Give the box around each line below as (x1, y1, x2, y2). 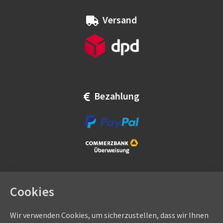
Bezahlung (94, 90, 139, 103)
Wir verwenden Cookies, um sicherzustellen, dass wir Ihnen (10, 210, 209, 220)
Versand (103, 13, 137, 26)
